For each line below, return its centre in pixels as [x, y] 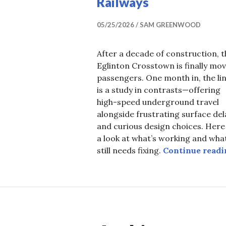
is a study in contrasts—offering [159, 90]
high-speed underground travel [158, 102]
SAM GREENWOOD [170, 25]
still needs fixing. [130, 150]
